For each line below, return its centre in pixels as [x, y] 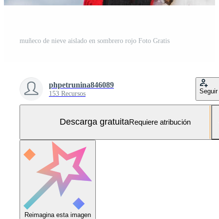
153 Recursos [67, 93]
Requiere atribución [160, 122]
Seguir [208, 91]
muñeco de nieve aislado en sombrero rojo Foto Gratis [95, 41]
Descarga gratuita [94, 122]
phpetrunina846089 [81, 85]
